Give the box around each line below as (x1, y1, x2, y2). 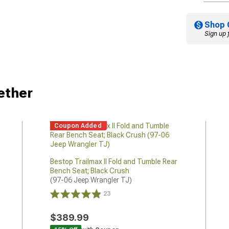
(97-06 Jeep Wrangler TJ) (50, 175, 132, 184)
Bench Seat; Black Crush (50, 166, 129, 175)
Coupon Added (54, 122, 102, 129)
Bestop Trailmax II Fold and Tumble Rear (50, 157, 177, 166)
